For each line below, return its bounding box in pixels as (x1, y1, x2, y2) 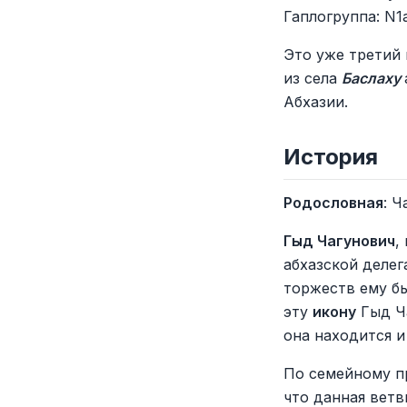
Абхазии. (283, 93, 348, 111)
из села (283, 69, 342, 87)
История (283, 144, 378, 170)
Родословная (283, 194, 383, 212)
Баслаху (342, 69, 404, 87)
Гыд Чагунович (283, 232, 395, 250)
